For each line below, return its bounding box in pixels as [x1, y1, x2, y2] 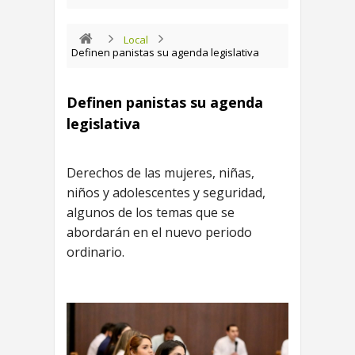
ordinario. [67, 242, 124, 261]
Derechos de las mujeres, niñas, [67, 163, 254, 181]
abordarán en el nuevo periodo [67, 223, 252, 241]
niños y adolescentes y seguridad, [67, 183, 265, 201]
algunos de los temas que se [67, 203, 235, 221]
